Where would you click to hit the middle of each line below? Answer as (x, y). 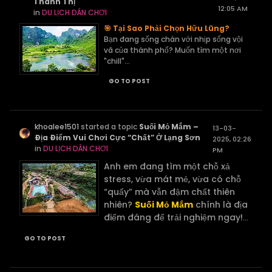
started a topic (109, 127)
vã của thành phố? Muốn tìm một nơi (172, 50)
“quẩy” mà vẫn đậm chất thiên (169, 192)
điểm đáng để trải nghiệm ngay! (173, 217)
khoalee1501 (57, 127)
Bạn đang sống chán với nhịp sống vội (173, 39)
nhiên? (118, 205)
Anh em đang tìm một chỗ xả (167, 166)
